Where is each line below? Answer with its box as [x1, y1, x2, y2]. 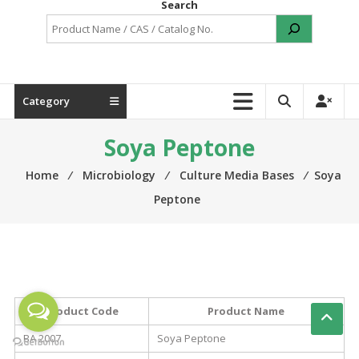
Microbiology [82, 167, 155, 183]
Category [22, 94, 70, 108]
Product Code [44, 304, 119, 318]
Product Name [208, 304, 285, 318]
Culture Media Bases [179, 167, 294, 183]
